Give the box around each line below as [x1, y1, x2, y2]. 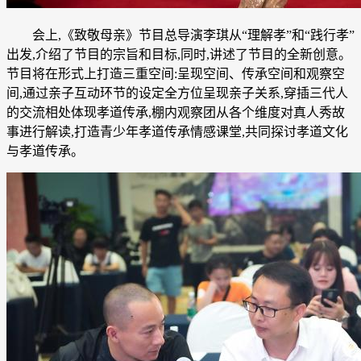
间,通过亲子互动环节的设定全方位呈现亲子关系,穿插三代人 [6, 86, 348, 101]
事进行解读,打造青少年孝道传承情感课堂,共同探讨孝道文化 [6, 125, 348, 139]
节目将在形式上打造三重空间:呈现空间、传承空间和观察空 [6, 67, 345, 81]
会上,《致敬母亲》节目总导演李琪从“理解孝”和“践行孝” [6, 28, 355, 43]
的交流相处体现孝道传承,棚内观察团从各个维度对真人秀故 [6, 106, 345, 120]
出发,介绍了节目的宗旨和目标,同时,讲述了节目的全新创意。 [6, 48, 351, 62]
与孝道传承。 [6, 144, 84, 159]
